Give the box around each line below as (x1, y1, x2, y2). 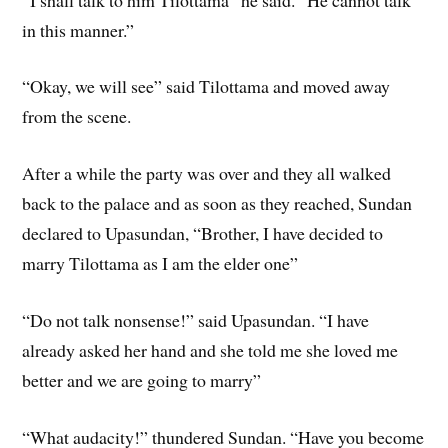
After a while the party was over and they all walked (22, 161, 392, 186)
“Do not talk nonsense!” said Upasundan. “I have (22, 307, 370, 332)
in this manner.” (22, 17, 135, 42)
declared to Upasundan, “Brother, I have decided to (22, 221, 384, 246)
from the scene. (22, 104, 132, 129)
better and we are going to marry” (22, 367, 262, 392)
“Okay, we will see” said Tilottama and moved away (22, 74, 391, 99)
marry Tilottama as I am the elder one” (22, 251, 299, 276)
